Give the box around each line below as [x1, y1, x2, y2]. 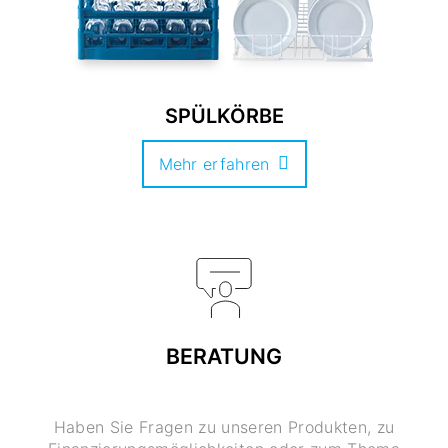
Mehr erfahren [158, 154, 270, 175]
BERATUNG [166, 343, 282, 370]
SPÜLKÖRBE [164, 104, 284, 129]
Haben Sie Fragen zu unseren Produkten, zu [53, 417, 395, 438]
